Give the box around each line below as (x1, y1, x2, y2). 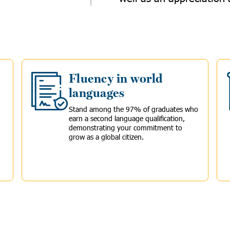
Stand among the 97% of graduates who (69, 104, 198, 114)
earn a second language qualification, (69, 113, 185, 123)
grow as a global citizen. (69, 132, 144, 142)
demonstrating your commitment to (69, 123, 182, 132)
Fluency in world (69, 71, 163, 86)
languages (69, 86, 125, 101)
